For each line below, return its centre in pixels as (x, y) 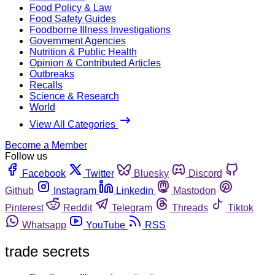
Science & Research (74, 96)
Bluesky (151, 173)
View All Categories (74, 124)
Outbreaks (52, 74)
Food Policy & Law (71, 7)
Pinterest (24, 207)
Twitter (100, 173)
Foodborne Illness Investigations (100, 29)
